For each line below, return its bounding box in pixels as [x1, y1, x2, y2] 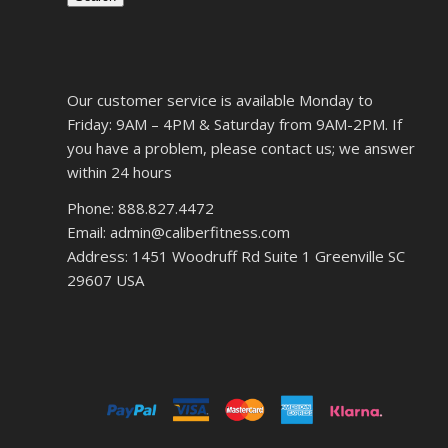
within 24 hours [67, 161, 172, 182]
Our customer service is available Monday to [67, 89, 373, 110]
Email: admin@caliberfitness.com [67, 222, 290, 243]
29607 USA [67, 270, 144, 291]
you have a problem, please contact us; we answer [67, 137, 415, 158]
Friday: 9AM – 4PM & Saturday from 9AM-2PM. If [67, 113, 402, 134]
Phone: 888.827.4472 [67, 198, 214, 219]
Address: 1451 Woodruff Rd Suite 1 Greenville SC [67, 246, 405, 267]
